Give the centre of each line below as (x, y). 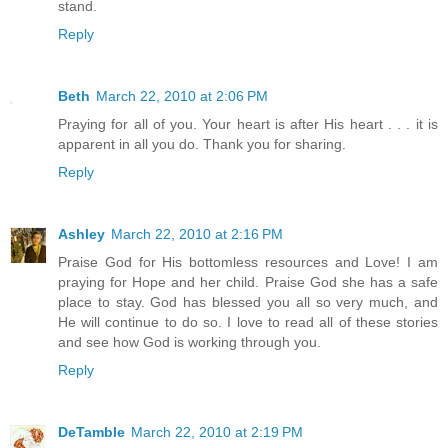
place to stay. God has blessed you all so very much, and (248, 301)
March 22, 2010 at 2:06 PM (182, 95)
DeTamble (91, 431)
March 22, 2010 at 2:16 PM (197, 233)
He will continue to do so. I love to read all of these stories (248, 321)
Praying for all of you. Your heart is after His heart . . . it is (248, 123)
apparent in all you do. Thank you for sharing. (202, 143)
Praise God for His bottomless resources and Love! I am (248, 261)
